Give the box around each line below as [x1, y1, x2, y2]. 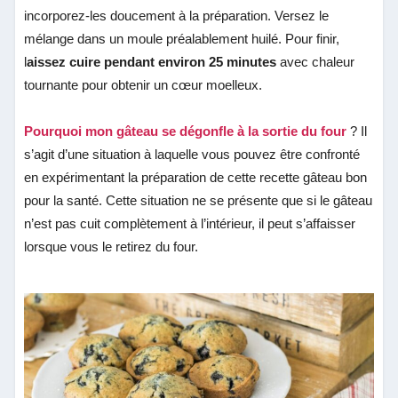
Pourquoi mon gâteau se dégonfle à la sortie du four [24, 123, 347, 139]
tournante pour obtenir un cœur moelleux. [24, 76, 263, 92]
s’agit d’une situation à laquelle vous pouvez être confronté [24, 146, 361, 162]
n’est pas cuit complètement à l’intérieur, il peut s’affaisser [24, 215, 356, 231]
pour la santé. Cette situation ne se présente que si [24, 192, 317, 208]
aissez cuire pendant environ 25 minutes [27, 53, 277, 69]
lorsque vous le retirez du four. [24, 238, 199, 254]
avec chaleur [276, 53, 355, 69]
